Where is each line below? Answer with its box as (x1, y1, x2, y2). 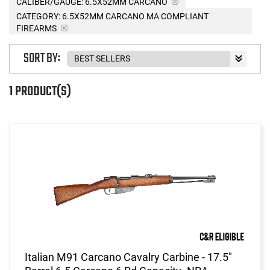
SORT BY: (24, 48, 60, 69)
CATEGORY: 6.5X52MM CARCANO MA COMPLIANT (16, 11, 209, 21)
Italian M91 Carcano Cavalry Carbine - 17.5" (25, 250, 232, 263)
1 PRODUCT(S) (9, 81, 71, 102)
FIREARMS (16, 23, 57, 33)
